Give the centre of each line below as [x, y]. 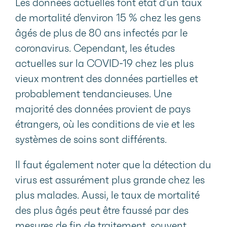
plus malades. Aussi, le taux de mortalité [107, 196]
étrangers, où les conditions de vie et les [105, 125]
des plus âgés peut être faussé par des [102, 211]
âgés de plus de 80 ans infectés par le [101, 34]
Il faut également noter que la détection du [113, 165]
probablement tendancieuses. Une [93, 94]
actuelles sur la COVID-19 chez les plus [104, 64]
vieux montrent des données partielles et [107, 79]
